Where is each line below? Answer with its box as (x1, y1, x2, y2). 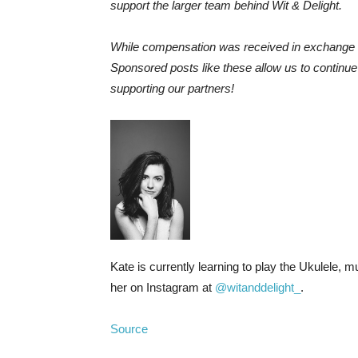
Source (110, 322, 148, 336)
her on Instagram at (110, 280, 215, 294)
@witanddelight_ (215, 280, 300, 294)
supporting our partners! (110, 82, 234, 95)
